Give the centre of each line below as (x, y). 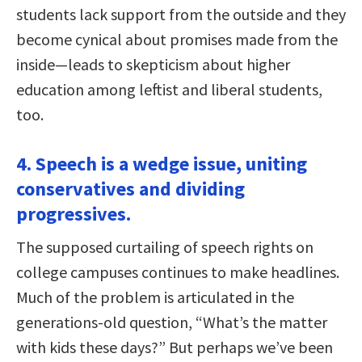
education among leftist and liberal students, (169, 90)
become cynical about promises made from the (177, 40)
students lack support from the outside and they (181, 15)
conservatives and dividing (130, 189)
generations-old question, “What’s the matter (172, 322)
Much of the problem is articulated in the (155, 297)
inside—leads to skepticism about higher (153, 65)
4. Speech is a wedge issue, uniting (162, 164)
